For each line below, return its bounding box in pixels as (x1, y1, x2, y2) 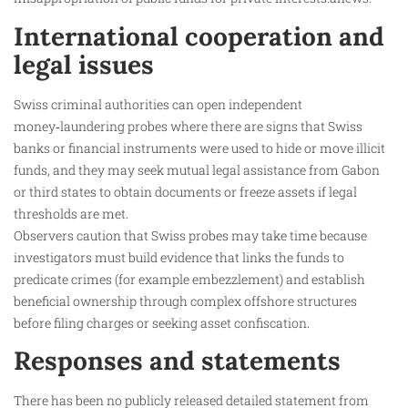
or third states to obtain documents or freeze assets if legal (14, 182, 357, 200)
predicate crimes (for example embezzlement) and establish (14, 270, 365, 288)
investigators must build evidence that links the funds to (14, 248, 344, 266)
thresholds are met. (14, 204, 128, 222)
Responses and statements (14, 344, 341, 378)
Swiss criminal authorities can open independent (14, 95, 302, 113)
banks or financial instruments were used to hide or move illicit (14, 138, 385, 157)
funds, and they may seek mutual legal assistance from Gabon (14, 160, 380, 178)
